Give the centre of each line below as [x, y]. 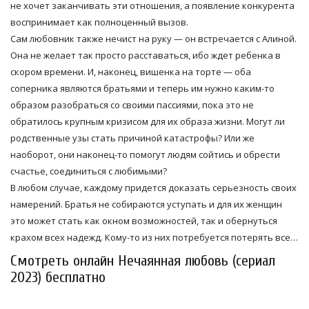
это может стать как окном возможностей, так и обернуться [144, 220]
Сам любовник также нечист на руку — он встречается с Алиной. [153, 38]
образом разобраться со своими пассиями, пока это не [132, 104]
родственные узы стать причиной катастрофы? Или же [132, 138]
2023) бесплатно [58, 277]
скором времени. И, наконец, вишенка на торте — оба [131, 71]
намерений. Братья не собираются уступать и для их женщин [146, 204]
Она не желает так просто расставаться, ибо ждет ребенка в [146, 55]
